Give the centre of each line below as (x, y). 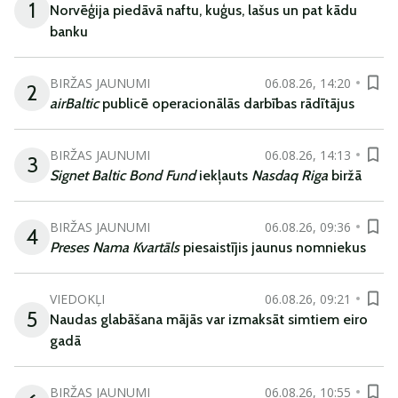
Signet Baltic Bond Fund (124, 175)
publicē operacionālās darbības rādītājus (227, 103)
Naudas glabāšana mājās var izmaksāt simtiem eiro (209, 319)
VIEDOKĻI (77, 298)
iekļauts (225, 175)
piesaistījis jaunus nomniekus (275, 247)
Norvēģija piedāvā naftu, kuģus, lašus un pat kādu (203, 10)
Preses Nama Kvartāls (116, 247)
